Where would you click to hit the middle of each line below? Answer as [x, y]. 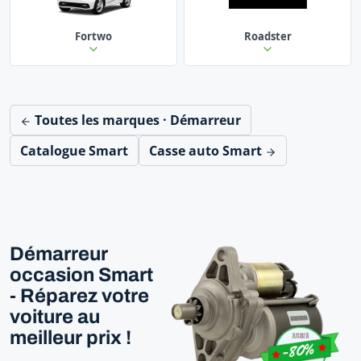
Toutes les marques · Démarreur [136, 120]
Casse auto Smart [207, 150]
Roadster [268, 36]
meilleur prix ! [71, 337]
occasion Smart [81, 274]
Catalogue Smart [74, 150]
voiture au [55, 316]
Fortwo [93, 36]
